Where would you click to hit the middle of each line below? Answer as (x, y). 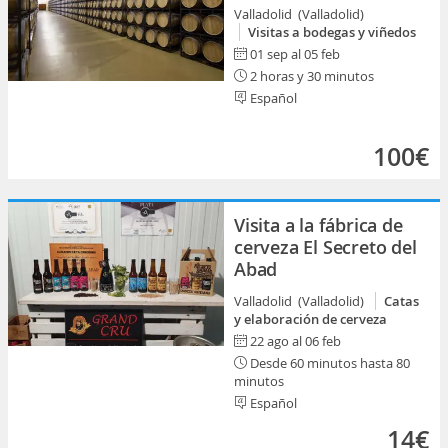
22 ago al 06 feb (295, 341)
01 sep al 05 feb (295, 54)
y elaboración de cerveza (310, 319)
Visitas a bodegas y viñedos (332, 32)
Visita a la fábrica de (318, 225)
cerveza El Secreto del (325, 247)
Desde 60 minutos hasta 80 (328, 363)
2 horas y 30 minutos (310, 76)
